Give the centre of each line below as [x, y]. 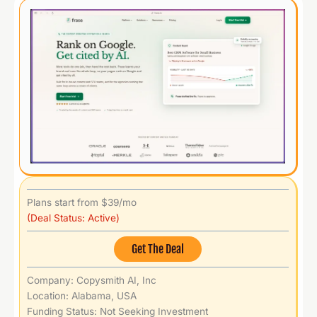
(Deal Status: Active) [73, 218]
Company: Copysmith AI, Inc [92, 280]
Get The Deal [158, 248]
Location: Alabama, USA [82, 295]
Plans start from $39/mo [82, 202]
